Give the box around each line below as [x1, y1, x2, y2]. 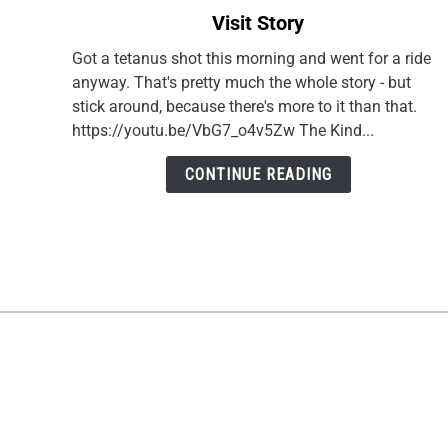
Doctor [71, 159, 118, 178]
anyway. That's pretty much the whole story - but [72, 73, 411, 92]
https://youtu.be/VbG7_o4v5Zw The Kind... [72, 121, 374, 140]
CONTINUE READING [184, 165, 332, 184]
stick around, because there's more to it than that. [72, 97, 417, 116]
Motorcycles [71, 39, 157, 58]
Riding [71, 15, 116, 34]
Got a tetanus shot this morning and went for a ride [72, 49, 431, 68]
